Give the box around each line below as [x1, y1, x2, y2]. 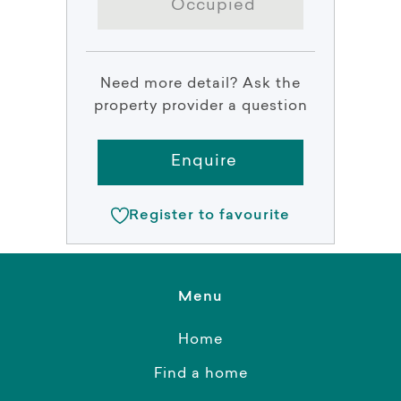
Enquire [171, 153, 237, 170]
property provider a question [93, 98, 308, 114]
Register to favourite [129, 208, 290, 223]
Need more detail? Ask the [100, 76, 301, 91]
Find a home [153, 367, 248, 381]
